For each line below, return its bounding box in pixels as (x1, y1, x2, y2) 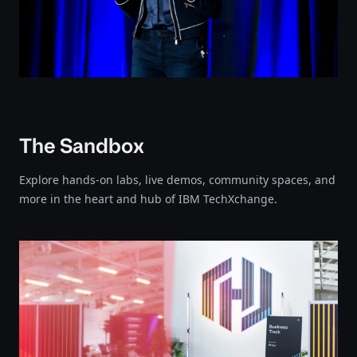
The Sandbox (19, 132, 148, 160)
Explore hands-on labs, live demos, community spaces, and (19, 172, 335, 188)
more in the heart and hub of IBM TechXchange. (19, 191, 280, 207)
